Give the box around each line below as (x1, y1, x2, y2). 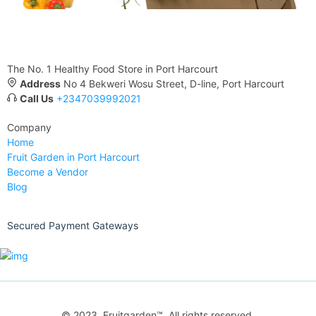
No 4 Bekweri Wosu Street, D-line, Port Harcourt (63, 77, 284, 90)
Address (20, 77, 61, 90)
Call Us (20, 92, 54, 104)
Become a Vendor (7, 165, 88, 178)
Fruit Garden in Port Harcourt (7, 150, 140, 163)
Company (7, 121, 51, 133)
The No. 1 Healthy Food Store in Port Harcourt (7, 62, 218, 75)
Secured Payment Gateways (7, 219, 138, 231)
